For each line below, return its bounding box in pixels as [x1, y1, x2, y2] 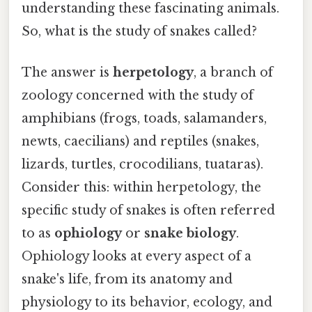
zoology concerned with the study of [22, 88, 253, 104]
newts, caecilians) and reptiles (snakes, [22, 134, 259, 150]
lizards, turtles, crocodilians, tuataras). [22, 157, 263, 173]
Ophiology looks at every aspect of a [22, 249, 251, 265]
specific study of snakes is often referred [22, 203, 275, 219]
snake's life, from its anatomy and [22, 272, 233, 288]
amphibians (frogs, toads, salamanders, [22, 111, 267, 127]
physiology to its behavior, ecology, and [22, 295, 272, 311]
